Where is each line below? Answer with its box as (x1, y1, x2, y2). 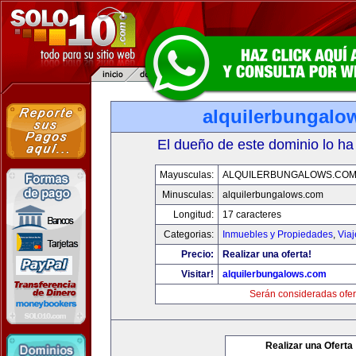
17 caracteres (222, 209, 281, 220)
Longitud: (172, 209, 214, 220)
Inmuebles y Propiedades (222, 229, 333, 240)
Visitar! (180, 269, 214, 280)
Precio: (180, 249, 214, 260)
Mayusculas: (159, 169, 214, 180)
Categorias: (163, 229, 214, 240)
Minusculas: (161, 189, 214, 200)
